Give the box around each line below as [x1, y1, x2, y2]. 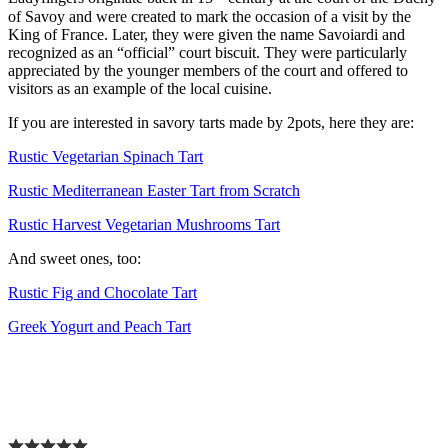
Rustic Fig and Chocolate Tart [8, 283, 197, 301]
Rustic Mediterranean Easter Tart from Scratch [8, 181, 300, 199]
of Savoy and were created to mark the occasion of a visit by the [8, 7, 411, 25]
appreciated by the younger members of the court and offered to [8, 61, 408, 79]
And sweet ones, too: [8, 249, 141, 267]
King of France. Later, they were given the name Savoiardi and [8, 25, 405, 43]
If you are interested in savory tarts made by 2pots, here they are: [8, 113, 414, 131]
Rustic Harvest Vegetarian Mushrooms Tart [8, 215, 280, 233]
